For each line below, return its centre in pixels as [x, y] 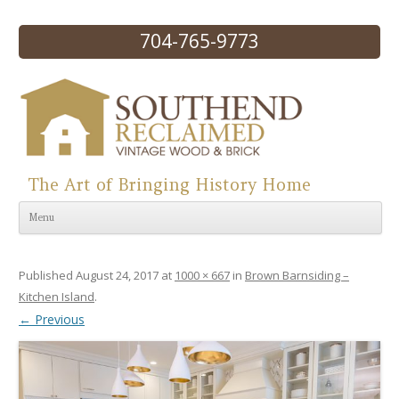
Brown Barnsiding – [297, 276]
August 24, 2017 [117, 276]
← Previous [52, 320]
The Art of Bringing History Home [169, 184]
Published [47, 276]
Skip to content [243, 185]
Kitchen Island [57, 297]
